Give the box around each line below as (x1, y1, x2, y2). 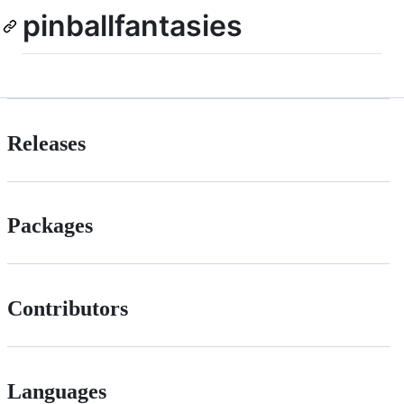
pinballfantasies (23, 8, 243, 43)
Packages (7, 214, 93, 238)
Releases (7, 131, 86, 155)
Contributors (7, 297, 128, 321)
